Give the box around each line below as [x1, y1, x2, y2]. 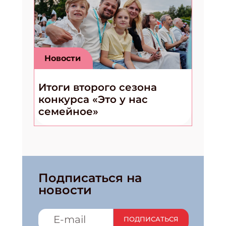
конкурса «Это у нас [38, 93, 148, 105]
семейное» [38, 105, 98, 118]
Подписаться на [38, 170, 142, 185]
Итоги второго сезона [38, 81, 157, 93]
